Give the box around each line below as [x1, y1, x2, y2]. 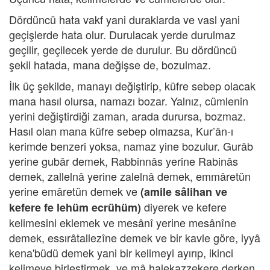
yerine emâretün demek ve [9, 183, 140, 199]
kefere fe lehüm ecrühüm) [9, 199, 141, 215]
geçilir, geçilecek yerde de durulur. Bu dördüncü [9, 42, 237, 57]
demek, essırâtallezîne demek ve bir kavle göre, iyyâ [9, 230, 260, 245]
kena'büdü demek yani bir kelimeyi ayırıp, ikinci [9, 245, 233, 260]
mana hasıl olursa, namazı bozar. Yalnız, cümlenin [9, 93, 248, 108]
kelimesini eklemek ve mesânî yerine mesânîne [9, 215, 236, 230]
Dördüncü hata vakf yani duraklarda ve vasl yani [9, 11, 240, 27]
